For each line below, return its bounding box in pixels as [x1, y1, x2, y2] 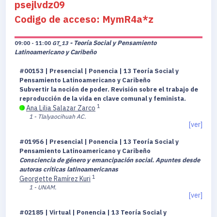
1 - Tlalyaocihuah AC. [29, 112, 86, 121]
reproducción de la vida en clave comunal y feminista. [19, 94, 187, 103]
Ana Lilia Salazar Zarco [26, 104, 95, 113]
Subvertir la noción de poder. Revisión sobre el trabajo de [19, 85, 198, 94]
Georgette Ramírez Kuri [19, 174, 91, 184]
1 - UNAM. [29, 183, 56, 191]
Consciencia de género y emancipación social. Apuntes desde [19, 156, 200, 165]
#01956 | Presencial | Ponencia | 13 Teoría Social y [19, 138, 179, 146]
